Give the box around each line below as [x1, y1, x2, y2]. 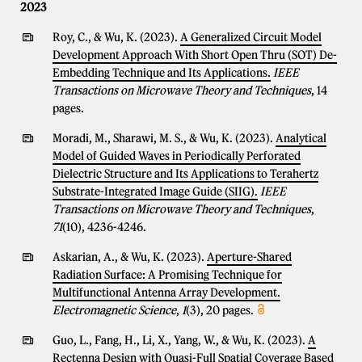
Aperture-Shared [207, 250, 292, 264]
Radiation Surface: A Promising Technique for [53, 267, 282, 282]
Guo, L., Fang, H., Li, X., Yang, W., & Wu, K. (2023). [53, 333, 308, 347]
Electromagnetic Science [53, 303, 176, 318]
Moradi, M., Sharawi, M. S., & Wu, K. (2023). [53, 131, 276, 145]
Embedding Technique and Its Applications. [53, 65, 271, 80]
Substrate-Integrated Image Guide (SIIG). [53, 184, 258, 199]
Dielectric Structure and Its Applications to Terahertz [53, 166, 318, 181]
